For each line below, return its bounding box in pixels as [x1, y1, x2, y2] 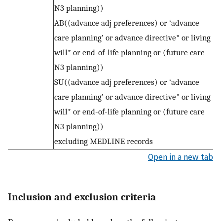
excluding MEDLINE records [54, 136, 153, 147]
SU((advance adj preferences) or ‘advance [54, 77, 199, 87]
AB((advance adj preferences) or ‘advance [54, 18, 199, 28]
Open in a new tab [148, 151, 213, 163]
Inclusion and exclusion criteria [8, 191, 156, 203]
